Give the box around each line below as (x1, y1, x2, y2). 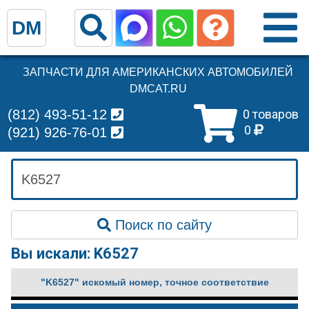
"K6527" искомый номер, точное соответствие (40, 277, 269, 288)
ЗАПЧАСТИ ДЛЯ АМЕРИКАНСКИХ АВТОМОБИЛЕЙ (23, 66, 293, 78)
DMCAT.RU (129, 83, 187, 94)
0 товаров (243, 107, 299, 121)
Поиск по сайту (111, 217, 212, 232)
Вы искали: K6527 (11, 245, 139, 262)
